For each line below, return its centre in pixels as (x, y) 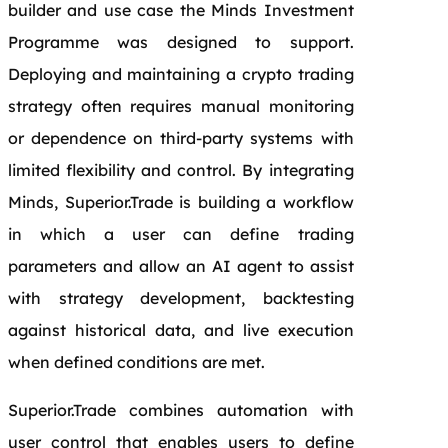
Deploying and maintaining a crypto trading (181, 73)
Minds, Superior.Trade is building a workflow (181, 201)
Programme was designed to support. (181, 41)
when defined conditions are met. (136, 361)
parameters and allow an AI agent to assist (181, 265)
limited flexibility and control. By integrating (181, 169)
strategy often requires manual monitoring (181, 105)
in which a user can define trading (181, 233)
